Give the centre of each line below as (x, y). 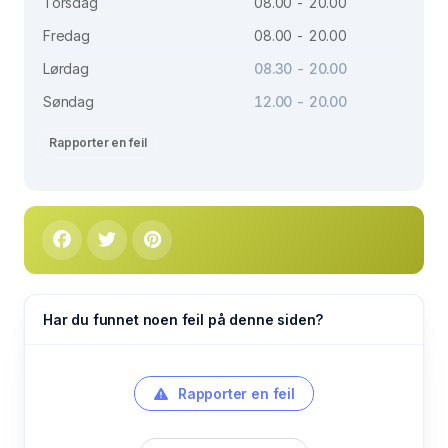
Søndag (68, 101)
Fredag (66, 35)
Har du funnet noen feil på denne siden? (183, 319)
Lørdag (66, 68)
